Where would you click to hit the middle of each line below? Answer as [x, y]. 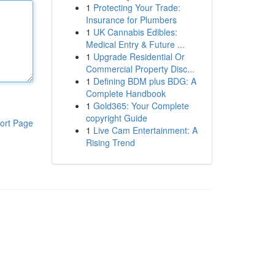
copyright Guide [116, 118]
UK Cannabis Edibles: [135, 32]
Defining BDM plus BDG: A [145, 81]
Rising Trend [110, 142]
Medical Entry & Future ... [135, 44]
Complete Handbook [126, 93]
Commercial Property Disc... [140, 69]
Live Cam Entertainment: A [145, 130]
